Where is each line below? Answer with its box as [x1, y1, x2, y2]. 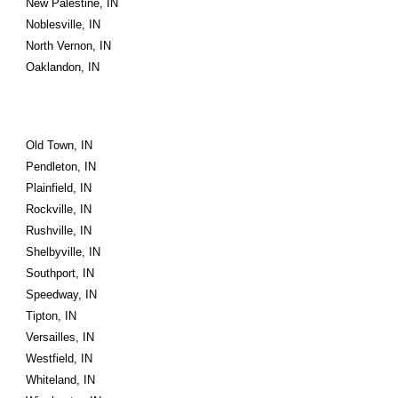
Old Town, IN [26, 139, 93, 152]
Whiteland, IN [26, 373, 96, 386]
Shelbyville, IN [26, 245, 101, 259]
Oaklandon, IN [26, 60, 100, 74]
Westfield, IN [26, 352, 93, 365]
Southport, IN [26, 267, 95, 280]
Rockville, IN [26, 203, 92, 216]
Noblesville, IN [26, 18, 101, 31]
